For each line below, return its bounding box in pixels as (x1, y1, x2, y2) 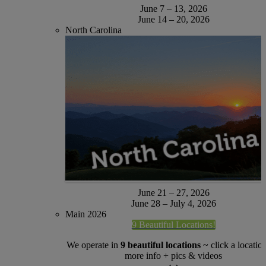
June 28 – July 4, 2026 (131, 198, 216, 209)
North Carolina (65, 25, 122, 36)
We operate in (66, 240, 121, 251)
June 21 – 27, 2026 (137, 188, 210, 198)
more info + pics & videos (125, 251, 222, 261)
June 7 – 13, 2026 (140, 4, 207, 14)
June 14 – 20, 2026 (137, 14, 210, 25)
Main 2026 (65, 209, 107, 220)
